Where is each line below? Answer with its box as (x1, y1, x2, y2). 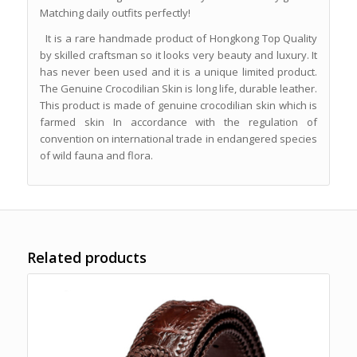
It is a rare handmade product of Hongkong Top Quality (39, 31, 318, 46)
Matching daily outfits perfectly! (39, 6, 190, 21)
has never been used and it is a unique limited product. (39, 65, 318, 80)
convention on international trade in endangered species (39, 131, 318, 147)
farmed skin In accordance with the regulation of (39, 115, 318, 130)
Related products (26, 248, 147, 268)
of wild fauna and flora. (39, 148, 153, 163)
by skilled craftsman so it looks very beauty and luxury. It (39, 48, 318, 63)
